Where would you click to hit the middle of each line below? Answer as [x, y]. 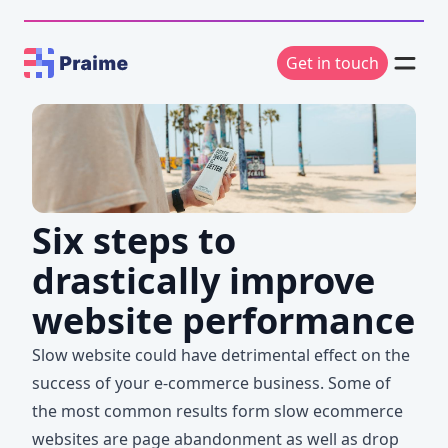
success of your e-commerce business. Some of [211, 383]
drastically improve [203, 281]
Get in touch [332, 63]
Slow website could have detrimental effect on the [221, 355]
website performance [223, 321]
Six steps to [134, 241]
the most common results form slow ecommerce [217, 411]
